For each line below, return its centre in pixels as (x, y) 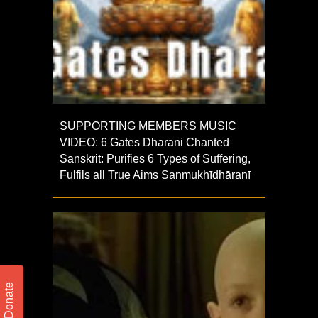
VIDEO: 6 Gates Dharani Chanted (144, 142)
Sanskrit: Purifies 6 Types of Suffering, (155, 158)
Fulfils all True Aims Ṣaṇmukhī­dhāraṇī (155, 175)
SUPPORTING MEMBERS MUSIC (148, 126)
